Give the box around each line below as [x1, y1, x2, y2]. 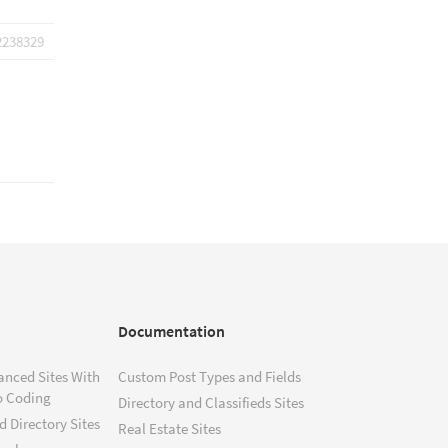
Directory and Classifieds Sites [118, 393, 304, 412]
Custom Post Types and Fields [118, 367, 301, 386]
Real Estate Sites [118, 419, 221, 438]
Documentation [118, 321, 225, 341]
